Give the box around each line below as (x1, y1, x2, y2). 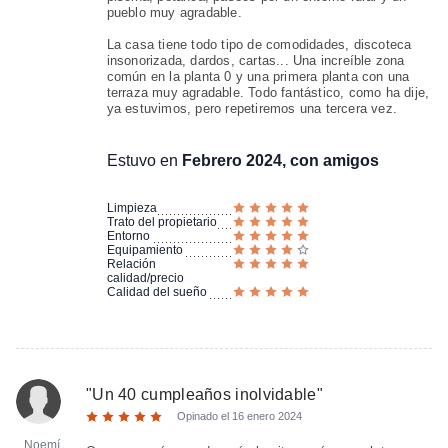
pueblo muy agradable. (106, 5, 242, 20)
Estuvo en (106, 152, 182, 169)
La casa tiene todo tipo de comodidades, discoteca (106, 37, 412, 52)
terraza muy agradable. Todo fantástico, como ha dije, (106, 85, 430, 100)
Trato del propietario (106, 215, 217, 229)
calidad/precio (106, 271, 184, 285)
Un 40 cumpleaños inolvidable (92, 386, 317, 403)
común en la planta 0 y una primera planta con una (106, 69, 410, 84)
